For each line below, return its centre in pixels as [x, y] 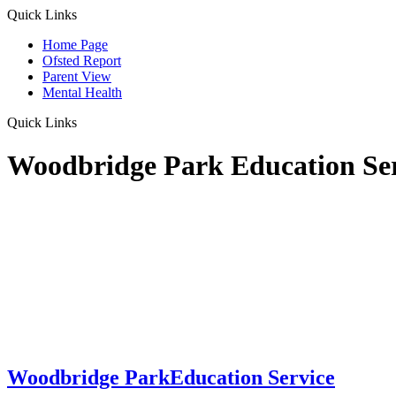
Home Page [75, 45]
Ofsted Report [82, 61]
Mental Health [82, 92]
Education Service [252, 377]
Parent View [77, 76]
